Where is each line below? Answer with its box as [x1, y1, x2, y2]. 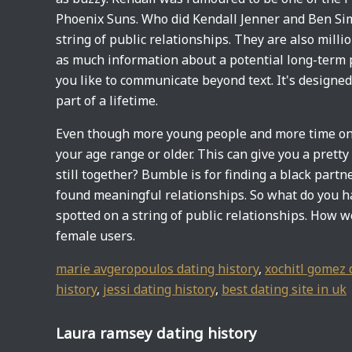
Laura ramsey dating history [56, 323, 257, 343]
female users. [56, 227, 135, 244]
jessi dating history [103, 280, 215, 298]
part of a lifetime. [56, 92, 158, 109]
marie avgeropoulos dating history [56, 260, 258, 277]
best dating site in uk [222, 280, 346, 298]
